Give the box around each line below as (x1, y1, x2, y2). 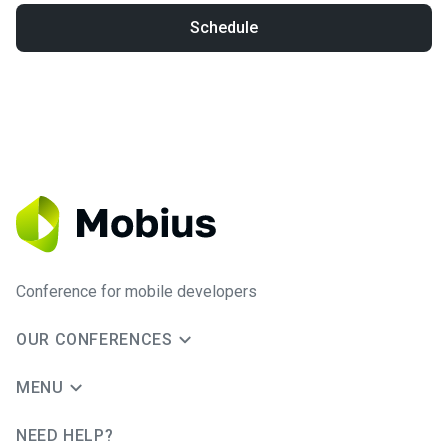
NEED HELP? (16, 426, 114, 446)
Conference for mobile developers (16, 282, 257, 302)
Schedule (190, 18, 258, 37)
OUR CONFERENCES (16, 330, 173, 350)
